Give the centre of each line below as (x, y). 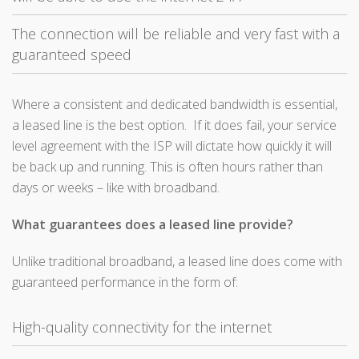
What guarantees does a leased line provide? (153, 225)
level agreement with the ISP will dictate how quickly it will (172, 146)
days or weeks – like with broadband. (116, 188)
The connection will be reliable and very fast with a (176, 34)
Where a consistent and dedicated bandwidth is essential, (175, 105)
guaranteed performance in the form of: (125, 282)
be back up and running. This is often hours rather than (167, 167)
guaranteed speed (72, 55)
